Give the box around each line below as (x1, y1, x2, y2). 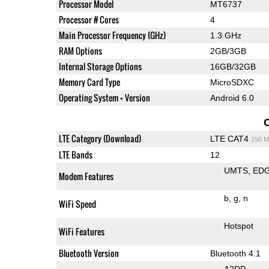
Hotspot (223, 220, 253, 231)
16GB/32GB (210, 61, 256, 71)
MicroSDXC (210, 77, 254, 87)
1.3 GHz (210, 30, 241, 40)
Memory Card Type (58, 75, 120, 88)
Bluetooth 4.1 (210, 248, 261, 258)
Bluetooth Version (58, 246, 119, 259)
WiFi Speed (58, 197, 96, 210)
